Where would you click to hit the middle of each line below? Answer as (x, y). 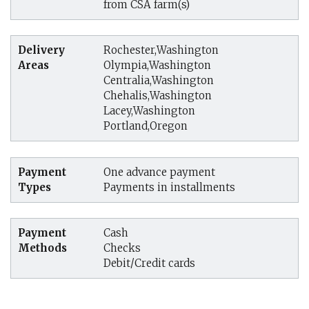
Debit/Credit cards (149, 263)
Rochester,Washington (161, 50)
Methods (42, 248)
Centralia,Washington (159, 80)
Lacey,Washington (149, 111)
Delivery (41, 50)
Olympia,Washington (157, 65)
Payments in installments (169, 187)
